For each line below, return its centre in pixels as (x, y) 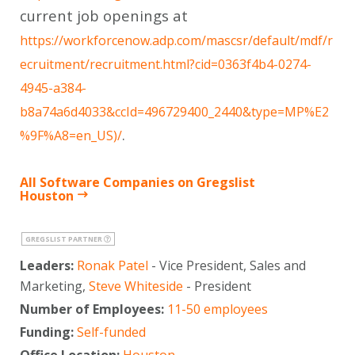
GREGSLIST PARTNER (65, 239)
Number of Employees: (94, 309)
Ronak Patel (113, 265)
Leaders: (48, 265)
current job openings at (104, 15)
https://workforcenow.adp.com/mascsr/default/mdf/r (176, 40)
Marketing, (54, 286)
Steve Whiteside (136, 286)
